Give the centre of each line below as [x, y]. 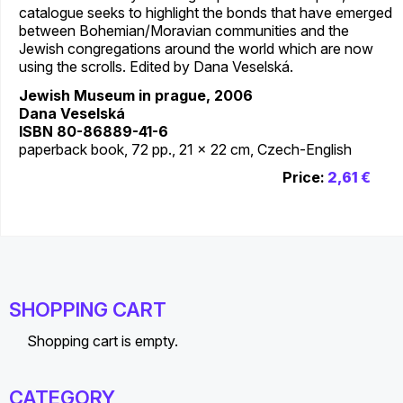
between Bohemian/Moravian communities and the [184, 30]
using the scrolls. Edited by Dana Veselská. [156, 66]
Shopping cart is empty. [103, 340]
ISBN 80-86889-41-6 [94, 131]
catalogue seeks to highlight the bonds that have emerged [206, 12]
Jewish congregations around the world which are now [196, 48]
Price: [304, 177]
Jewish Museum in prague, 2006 [136, 95]
